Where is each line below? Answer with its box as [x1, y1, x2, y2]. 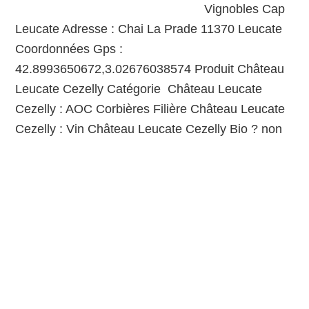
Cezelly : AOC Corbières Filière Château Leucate [15, 102, 286, 116]
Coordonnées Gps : [15, 42, 123, 56]
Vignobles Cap [204, 2, 286, 16]
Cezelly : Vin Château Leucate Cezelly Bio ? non [15, 122, 283, 136]
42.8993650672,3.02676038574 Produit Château [15, 62, 285, 76]
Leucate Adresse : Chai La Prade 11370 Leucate [15, 22, 283, 36]
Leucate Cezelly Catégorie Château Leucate [15, 82, 263, 96]
